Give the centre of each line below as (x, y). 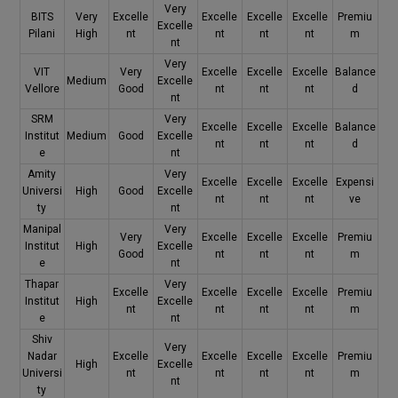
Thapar (42, 284)
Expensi (355, 182)
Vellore (42, 88)
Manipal (42, 229)
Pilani (42, 33)
